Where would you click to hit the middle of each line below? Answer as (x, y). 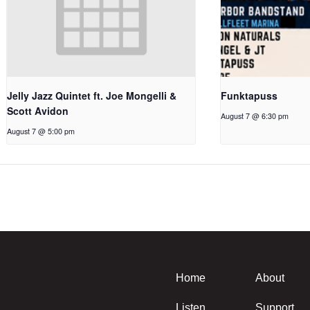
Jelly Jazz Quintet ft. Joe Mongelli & (92, 95)
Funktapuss (249, 95)
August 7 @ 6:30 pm (255, 116)
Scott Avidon (38, 110)
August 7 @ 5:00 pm (41, 131)
